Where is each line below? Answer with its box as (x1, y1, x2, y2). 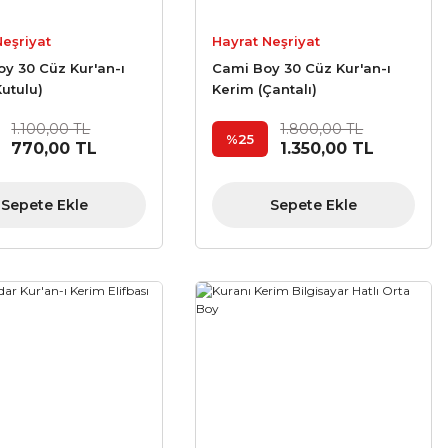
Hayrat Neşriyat (212, 33, 321, 50)
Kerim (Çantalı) (212, 81, 318, 98)
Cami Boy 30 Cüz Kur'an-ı (212, 60, 392, 77)
